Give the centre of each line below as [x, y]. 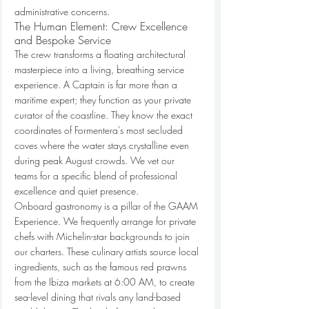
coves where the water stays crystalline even [103, 145]
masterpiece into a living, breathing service [101, 69]
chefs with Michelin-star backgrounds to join [103, 236]
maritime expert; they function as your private [104, 99]
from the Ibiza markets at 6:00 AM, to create [106, 281]
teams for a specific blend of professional [97, 175]
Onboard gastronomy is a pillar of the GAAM [108, 206]
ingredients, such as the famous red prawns [102, 266]
